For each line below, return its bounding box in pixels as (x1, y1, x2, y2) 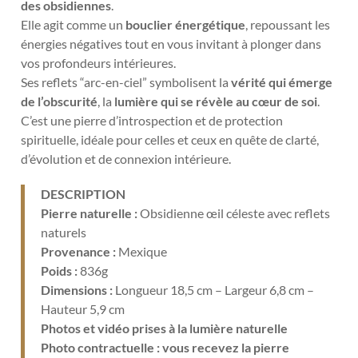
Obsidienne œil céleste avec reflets (137, 205, 331, 221)
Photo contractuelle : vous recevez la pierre (41, 339, 290, 355)
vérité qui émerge (231, 74, 333, 89)
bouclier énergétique (125, 16, 246, 32)
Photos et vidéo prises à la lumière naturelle (41, 320, 288, 336)
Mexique (116, 243, 168, 259)
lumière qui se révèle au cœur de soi (114, 93, 318, 109)
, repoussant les (245, 16, 331, 32)
